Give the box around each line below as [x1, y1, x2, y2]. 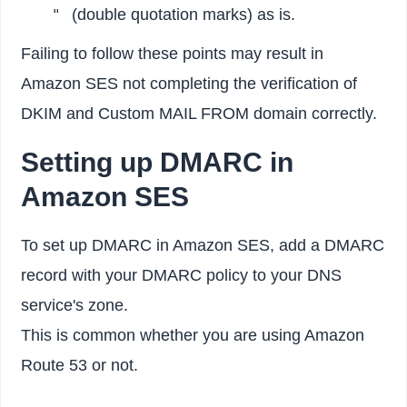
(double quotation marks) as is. [66, 5, 295, 24]
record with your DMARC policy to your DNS [21, 265, 342, 284]
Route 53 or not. [21, 355, 139, 374]
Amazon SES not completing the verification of [21, 74, 358, 94]
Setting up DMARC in [21, 147, 294, 178]
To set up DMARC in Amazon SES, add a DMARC [21, 235, 385, 254]
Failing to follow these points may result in [21, 45, 324, 64]
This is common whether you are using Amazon [21, 325, 365, 344]
